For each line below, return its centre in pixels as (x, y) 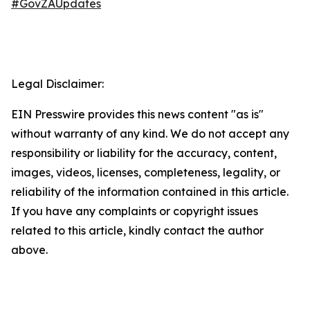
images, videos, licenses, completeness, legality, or (146, 172)
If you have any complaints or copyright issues (135, 211)
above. (29, 250)
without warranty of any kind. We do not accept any (150, 134)
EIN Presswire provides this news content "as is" (137, 114)
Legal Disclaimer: (57, 84)
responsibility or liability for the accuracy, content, (144, 153)
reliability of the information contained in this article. (150, 192)
